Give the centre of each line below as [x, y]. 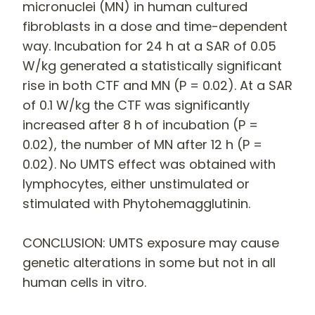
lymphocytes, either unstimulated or [136, 184]
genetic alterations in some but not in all [149, 262]
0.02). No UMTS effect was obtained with [149, 164]
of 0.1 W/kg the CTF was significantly [136, 105]
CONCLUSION [63, 243]
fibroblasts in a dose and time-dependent [155, 26]
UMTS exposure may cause [194, 243]
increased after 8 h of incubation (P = [140, 124]
